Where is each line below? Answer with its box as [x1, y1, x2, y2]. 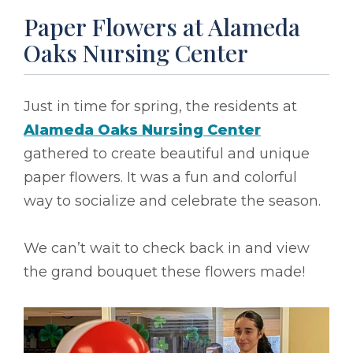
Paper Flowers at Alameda [24, 10, 300, 43]
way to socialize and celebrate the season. [24, 191, 325, 210]
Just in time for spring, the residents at [24, 97, 297, 115]
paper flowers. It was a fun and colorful [24, 168, 297, 186]
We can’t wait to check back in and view [24, 239, 310, 257]
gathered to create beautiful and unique [24, 144, 310, 162]
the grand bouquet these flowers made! [24, 262, 305, 281]
